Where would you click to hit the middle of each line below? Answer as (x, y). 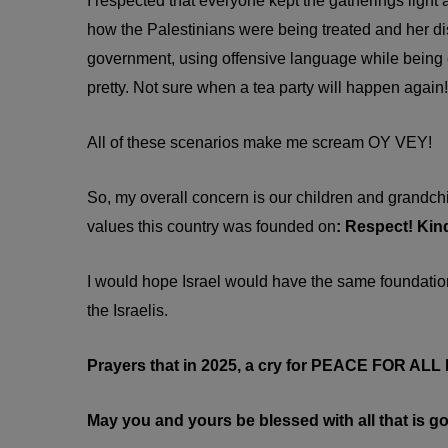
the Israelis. (127, 311)
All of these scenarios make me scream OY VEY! (259, 143)
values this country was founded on (211, 227)
